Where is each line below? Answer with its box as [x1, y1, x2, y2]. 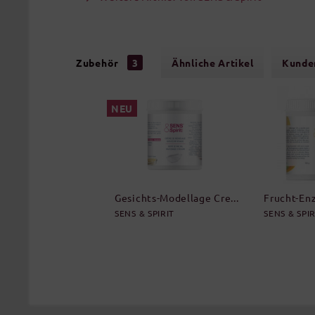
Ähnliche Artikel [172, 56, 254, 69]
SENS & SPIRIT [115, 207, 175, 219]
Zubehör [76, 56, 122, 69]
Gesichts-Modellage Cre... [115, 191, 239, 204]
